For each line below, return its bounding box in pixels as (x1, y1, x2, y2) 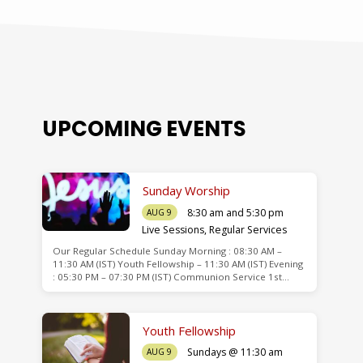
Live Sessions (141, 223, 204, 237)
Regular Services (208, 223, 287, 237)
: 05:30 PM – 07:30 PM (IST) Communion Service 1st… (52, 271, 289, 284)
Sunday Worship (142, 182, 230, 199)
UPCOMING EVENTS (42, 114, 247, 144)
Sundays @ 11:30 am (186, 345, 283, 360)
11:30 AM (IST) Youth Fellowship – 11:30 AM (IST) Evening (52, 258, 303, 271)
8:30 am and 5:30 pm (186, 205, 284, 220)
